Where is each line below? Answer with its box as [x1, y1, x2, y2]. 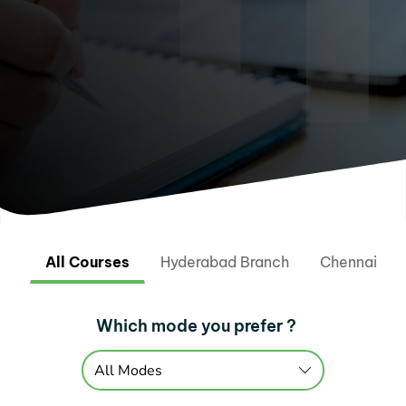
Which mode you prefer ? [95, 315, 296, 336]
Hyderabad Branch [160, 253, 290, 271]
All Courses [45, 253, 130, 271]
